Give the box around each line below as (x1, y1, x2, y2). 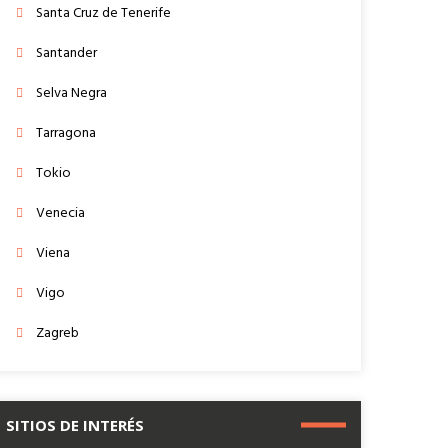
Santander (36, 41, 98, 65)
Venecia (36, 201, 86, 225)
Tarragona (36, 121, 97, 145)
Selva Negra (36, 81, 108, 105)
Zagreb (36, 321, 80, 345)
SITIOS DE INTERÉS (6, 414, 145, 435)
